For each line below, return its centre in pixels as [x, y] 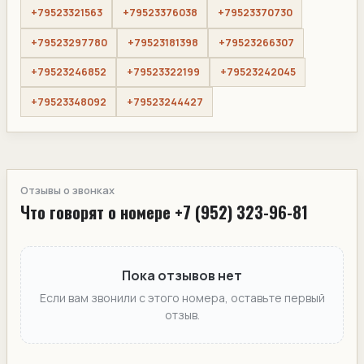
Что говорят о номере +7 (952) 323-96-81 [164, 212]
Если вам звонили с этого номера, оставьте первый [182, 298]
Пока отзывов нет [182, 276]
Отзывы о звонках [67, 190]
